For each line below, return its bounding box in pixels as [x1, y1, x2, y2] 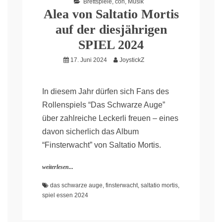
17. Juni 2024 [70, 56, 107, 64]
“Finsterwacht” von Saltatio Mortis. [42, 141, 161, 150]
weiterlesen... [42, 164, 73, 171]
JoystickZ [119, 56, 144, 64]
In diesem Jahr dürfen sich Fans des [42, 87, 169, 96]
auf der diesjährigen [55, 22, 167, 37]
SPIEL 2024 [78, 38, 144, 53]
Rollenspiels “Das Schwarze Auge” [42, 101, 165, 110]
